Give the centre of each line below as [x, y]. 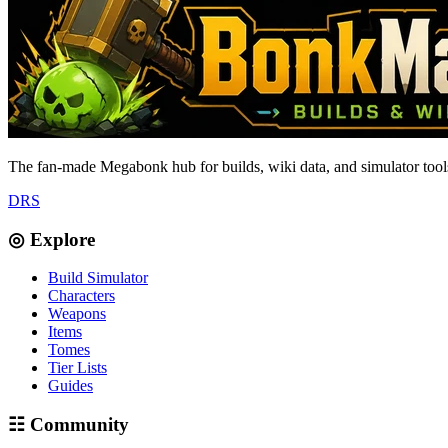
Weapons [77, 314]
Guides [70, 386]
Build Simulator [98, 278]
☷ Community [68, 424]
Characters [81, 296]
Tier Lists [77, 368]
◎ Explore [51, 239]
